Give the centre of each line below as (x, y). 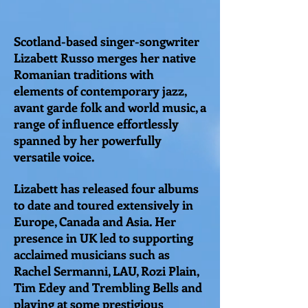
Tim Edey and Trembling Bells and (108, 287)
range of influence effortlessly (96, 123)
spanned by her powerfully (88, 140)
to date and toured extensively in (103, 205)
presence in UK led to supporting (103, 238)
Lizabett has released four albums (106, 188)
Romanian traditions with (84, 74)
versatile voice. (55, 156)
